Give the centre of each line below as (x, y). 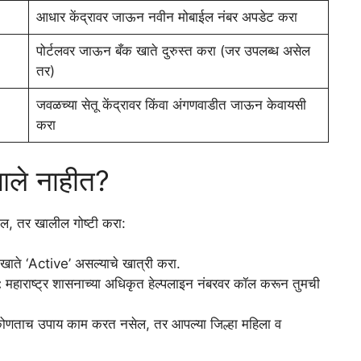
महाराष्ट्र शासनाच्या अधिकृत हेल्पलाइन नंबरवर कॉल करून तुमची (161, 284)
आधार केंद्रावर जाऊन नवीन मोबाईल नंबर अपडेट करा (166, 17)
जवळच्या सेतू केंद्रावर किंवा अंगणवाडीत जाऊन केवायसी (171, 105)
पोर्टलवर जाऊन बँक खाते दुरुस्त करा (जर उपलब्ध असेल (173, 51)
